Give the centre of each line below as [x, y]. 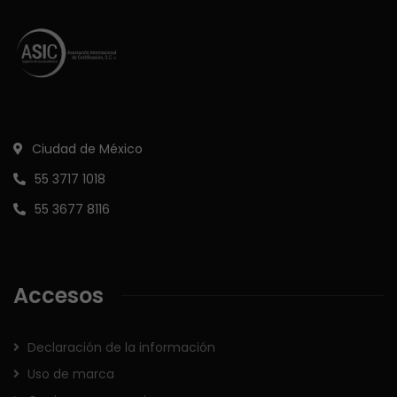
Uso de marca [71, 374]
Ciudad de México [87, 148]
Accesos [58, 295]
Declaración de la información [121, 347]
